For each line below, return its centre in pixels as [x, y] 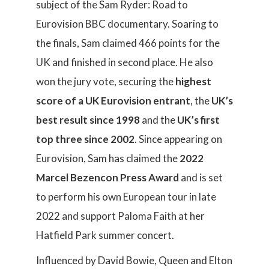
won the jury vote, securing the [106, 81]
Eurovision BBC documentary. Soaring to [127, 24]
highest [193, 81]
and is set [201, 177]
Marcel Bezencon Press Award [107, 177]
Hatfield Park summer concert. [105, 235]
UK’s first [198, 120]
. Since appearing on [178, 139]
